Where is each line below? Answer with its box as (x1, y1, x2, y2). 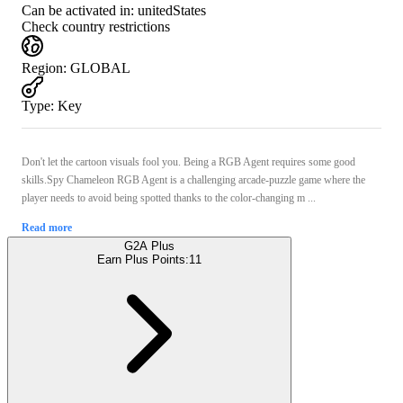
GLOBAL (70, 59, 130, 76)
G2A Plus (124, 238, 175, 253)
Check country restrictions (22, 18, 170, 34)
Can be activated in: (22, 2, 134, 18)
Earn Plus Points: (97, 252, 189, 266)
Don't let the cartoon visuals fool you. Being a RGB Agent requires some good (22, 155, 355, 168)
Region (22, 59, 63, 76)
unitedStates (138, 2, 206, 18)
